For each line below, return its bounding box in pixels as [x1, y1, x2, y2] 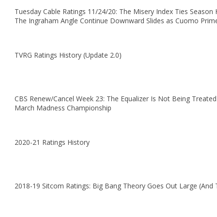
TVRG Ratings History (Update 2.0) [15, 50, 122, 60]
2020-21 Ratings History [15, 138, 90, 147]
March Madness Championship [15, 103, 111, 112]
